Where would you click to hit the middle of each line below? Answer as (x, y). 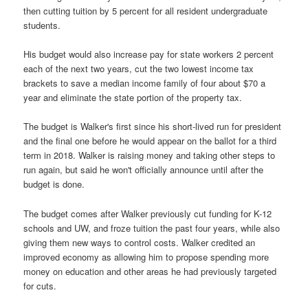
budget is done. (54, 184)
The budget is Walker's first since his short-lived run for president (153, 126)
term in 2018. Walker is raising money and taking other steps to (150, 155)
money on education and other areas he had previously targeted (150, 271)
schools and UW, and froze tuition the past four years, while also (152, 228)
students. (42, 25)
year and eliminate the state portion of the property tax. (133, 98)
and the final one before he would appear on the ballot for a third (150, 141)
